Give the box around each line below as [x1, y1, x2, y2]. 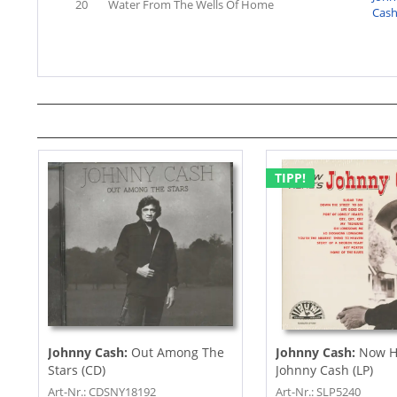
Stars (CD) [47, 361, 105, 378]
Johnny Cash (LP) [275, 361, 373, 378]
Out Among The [130, 343, 224, 361]
